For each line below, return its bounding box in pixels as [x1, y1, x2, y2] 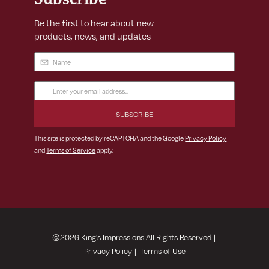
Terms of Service [46, 145, 96, 155]
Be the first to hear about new [34, 17, 154, 29]
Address [34, 97, 69, 108]
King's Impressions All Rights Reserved [79, 232, 211, 243]
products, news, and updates [34, 30, 151, 43]
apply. [95, 145, 114, 155]
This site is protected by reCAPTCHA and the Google [34, 133, 186, 143]
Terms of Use [139, 246, 186, 257]
